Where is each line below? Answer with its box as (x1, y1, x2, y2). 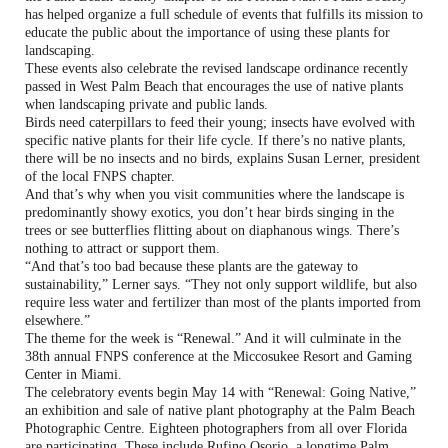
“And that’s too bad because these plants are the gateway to (25, 258, 358, 274)
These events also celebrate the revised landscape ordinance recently (25, 60, 408, 76)
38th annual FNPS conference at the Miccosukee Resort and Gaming (25, 348, 412, 364)
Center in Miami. (25, 366, 122, 382)
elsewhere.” (25, 312, 90, 328)
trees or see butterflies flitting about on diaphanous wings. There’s (25, 222, 399, 238)
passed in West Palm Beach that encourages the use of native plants (25, 78, 403, 94)
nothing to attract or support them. (25, 240, 220, 256)
